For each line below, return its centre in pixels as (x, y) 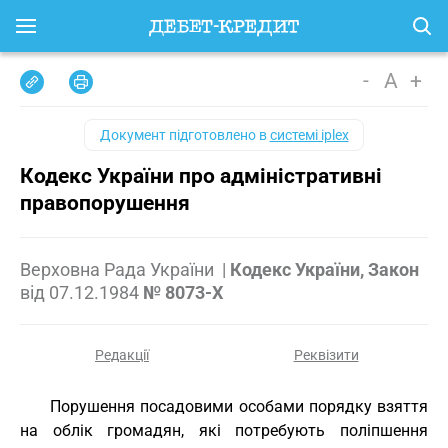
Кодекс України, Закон (324, 269)
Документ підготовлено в (184, 135)
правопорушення (105, 203)
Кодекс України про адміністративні (201, 176)
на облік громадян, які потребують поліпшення (224, 430)
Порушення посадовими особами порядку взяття (239, 406)
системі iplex (309, 135)
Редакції (122, 355)
